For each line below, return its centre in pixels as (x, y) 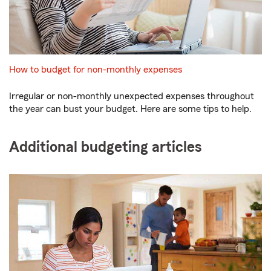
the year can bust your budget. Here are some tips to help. (130, 109)
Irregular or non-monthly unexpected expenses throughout (132, 96)
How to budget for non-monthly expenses (96, 69)
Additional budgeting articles (106, 147)
